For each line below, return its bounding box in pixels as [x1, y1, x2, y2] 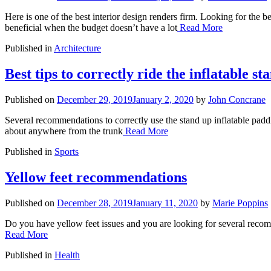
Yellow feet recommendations [5, 169, 187, 185]
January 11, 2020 [132, 197, 198, 208]
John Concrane [208, 94, 266, 105]
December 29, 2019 [57, 94, 132, 105]
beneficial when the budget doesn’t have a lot [5, 22, 177, 33]
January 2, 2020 [132, 94, 194, 105]
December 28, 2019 [57, 197, 132, 208]
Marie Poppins [212, 197, 268, 208]
